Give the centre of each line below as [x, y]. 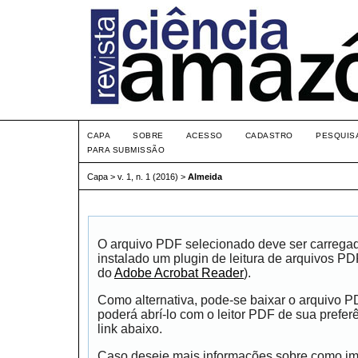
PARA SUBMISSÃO [126, 150]
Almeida [205, 177]
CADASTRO [269, 135]
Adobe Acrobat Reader [179, 273]
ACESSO [204, 135]
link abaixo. [130, 329]
